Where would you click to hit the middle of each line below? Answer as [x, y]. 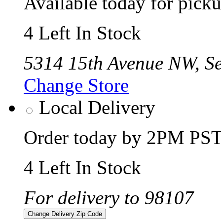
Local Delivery [97, 107]
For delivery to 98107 [109, 198]
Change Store [76, 85]
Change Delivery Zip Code [65, 214]
